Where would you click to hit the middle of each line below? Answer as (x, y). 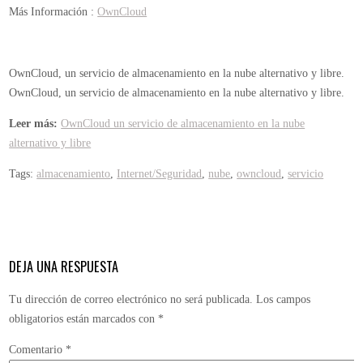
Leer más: (34, 123)
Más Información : (53, 11)
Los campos (284, 300)
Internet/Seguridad (160, 173)
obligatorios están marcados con (84, 319)
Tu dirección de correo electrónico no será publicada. (131, 300)
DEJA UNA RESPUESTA (64, 266)
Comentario (38, 350)
